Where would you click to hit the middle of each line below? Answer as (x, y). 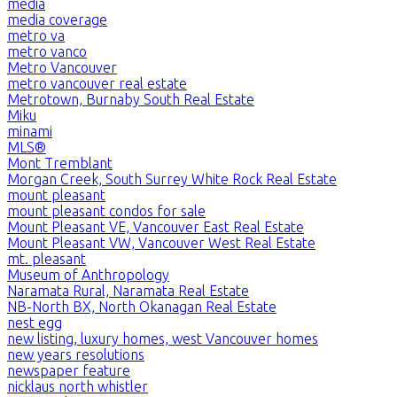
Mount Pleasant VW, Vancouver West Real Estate (161, 242)
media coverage (57, 19)
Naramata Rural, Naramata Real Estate (128, 290)
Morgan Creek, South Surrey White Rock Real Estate (172, 179)
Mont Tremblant (60, 163)
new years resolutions (76, 354)
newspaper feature (69, 370)
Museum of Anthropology (88, 274)
